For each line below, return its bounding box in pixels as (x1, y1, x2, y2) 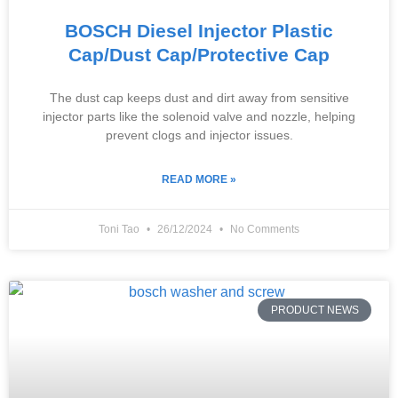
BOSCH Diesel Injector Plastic (65, 20, 333, 41)
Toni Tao (99, 223, 142, 235)
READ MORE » (162, 173, 236, 186)
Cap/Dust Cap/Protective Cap (68, 44, 330, 65)
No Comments (227, 223, 299, 235)
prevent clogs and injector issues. (105, 128, 293, 142)
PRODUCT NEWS (270, 304, 359, 317)
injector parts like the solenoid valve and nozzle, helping (43, 109, 355, 123)
